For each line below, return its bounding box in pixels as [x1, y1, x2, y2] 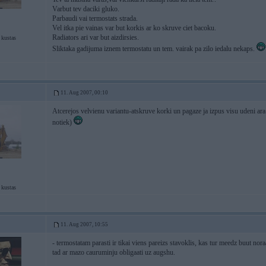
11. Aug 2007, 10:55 [61, 221, 108, 227]
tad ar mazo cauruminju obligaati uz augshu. [52, 248, 175, 256]
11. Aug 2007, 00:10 [61, 90, 108, 96]
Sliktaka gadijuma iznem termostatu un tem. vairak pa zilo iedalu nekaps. [52, 45, 256, 53]
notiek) [52, 118, 74, 126]
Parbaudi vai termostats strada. [52, 14, 138, 23]
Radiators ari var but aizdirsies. [52, 33, 139, 42]
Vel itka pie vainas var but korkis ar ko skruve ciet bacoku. [52, 24, 216, 32]
